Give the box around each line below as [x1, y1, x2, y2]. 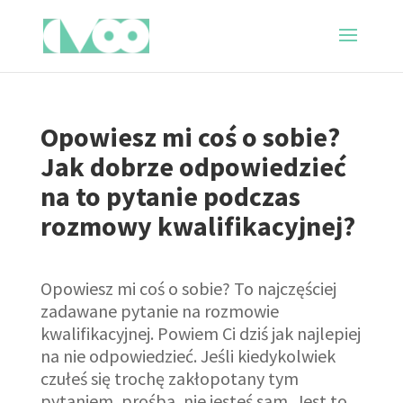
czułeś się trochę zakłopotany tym [40, 367, 299, 390]
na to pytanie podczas [40, 179, 300, 213]
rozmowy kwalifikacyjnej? [40, 209, 355, 243]
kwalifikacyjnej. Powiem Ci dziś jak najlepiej [40, 322, 361, 345]
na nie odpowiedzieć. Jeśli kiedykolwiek [40, 345, 336, 367]
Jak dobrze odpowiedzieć [40, 149, 346, 184]
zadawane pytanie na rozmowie [40, 300, 279, 322]
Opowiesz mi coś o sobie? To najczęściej [40, 277, 336, 300]
